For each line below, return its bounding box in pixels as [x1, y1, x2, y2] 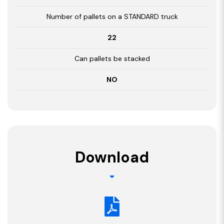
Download [75, 147, 149, 167]
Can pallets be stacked [74, 54, 150, 63]
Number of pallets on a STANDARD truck [46, 12, 178, 21]
